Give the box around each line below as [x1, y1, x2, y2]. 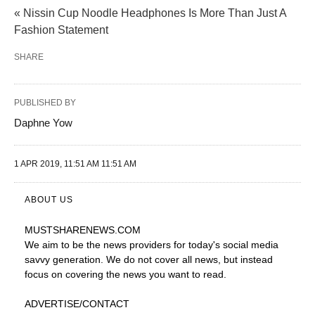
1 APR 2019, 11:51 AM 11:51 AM [14, 159, 136, 169]
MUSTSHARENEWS [25, 224, 115, 236]
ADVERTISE [25, 298, 79, 309]
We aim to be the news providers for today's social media [25, 239, 278, 250]
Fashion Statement [14, 24, 108, 36]
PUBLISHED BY [14, 98, 76, 108]
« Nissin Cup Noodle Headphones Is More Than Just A [14, 7, 286, 19]
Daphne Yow [14, 117, 72, 129]
